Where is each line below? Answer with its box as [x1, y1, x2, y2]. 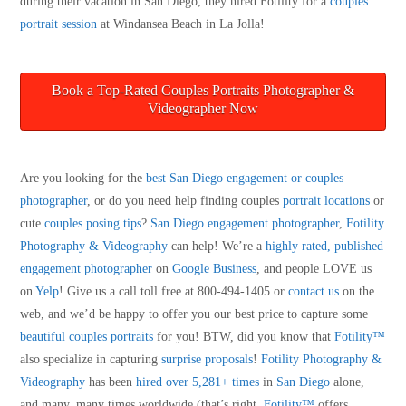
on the [339, 284, 375, 298]
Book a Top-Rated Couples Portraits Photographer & [52, 82, 354, 98]
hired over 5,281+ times [136, 374, 260, 389]
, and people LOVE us [256, 261, 372, 275]
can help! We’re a [168, 238, 266, 253]
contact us [288, 284, 340, 298]
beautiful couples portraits [20, 329, 154, 343]
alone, [330, 374, 365, 389]
